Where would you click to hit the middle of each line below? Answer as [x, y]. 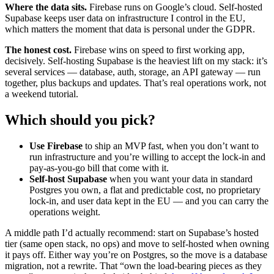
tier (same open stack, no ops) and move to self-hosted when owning [137, 244]
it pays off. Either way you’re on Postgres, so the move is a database [136, 255]
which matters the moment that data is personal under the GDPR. [130, 29]
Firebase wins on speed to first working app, [158, 50]
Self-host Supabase [68, 179]
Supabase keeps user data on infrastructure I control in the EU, [125, 18]
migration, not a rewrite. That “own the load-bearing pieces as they [133, 266]
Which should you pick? [80, 120]
